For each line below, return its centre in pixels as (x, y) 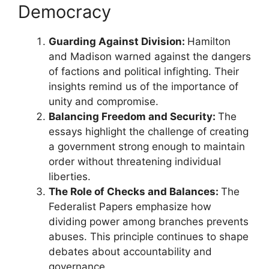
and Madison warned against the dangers (150, 56)
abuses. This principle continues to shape (149, 236)
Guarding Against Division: (118, 41)
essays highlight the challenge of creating (149, 131)
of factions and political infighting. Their (144, 71)
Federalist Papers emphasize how (130, 206)
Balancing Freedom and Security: (133, 116)
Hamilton (209, 41)
